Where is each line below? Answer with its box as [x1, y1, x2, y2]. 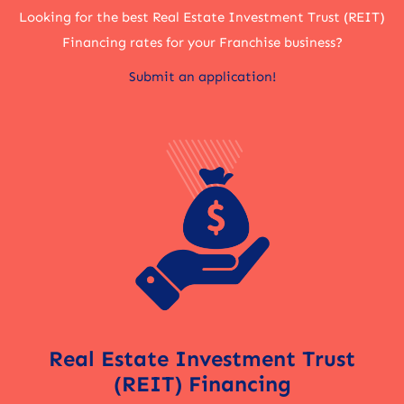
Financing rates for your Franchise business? [61, 34, 343, 51]
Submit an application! [128, 69, 276, 86]
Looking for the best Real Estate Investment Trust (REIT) [19, 9, 385, 26]
